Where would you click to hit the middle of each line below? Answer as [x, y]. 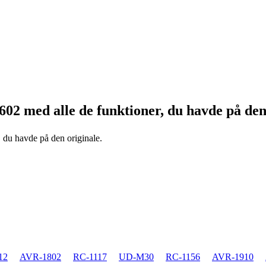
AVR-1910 [233, 256]
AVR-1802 [40, 256]
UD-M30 [136, 256]
